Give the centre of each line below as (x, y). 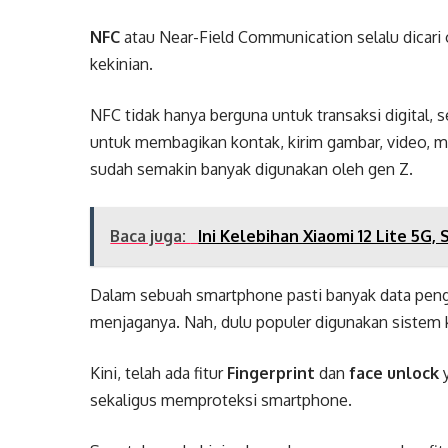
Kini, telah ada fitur (159, 372)
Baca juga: (150, 235)
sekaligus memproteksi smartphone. (221, 399)
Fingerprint (273, 372)
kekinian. (122, 63)
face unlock (394, 372)
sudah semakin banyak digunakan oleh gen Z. (252, 168)
